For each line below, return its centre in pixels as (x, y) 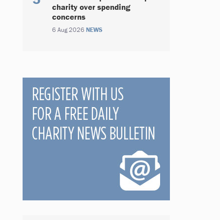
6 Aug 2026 (69, 30)
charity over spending (91, 7)
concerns (69, 17)
